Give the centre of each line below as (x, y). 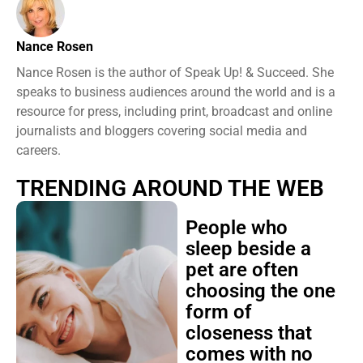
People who (236, 228)
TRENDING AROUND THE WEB (170, 188)
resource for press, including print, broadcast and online (174, 111)
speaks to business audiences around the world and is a (176, 92)
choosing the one (260, 291)
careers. (38, 150)
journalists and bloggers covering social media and (162, 131)
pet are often (241, 270)
